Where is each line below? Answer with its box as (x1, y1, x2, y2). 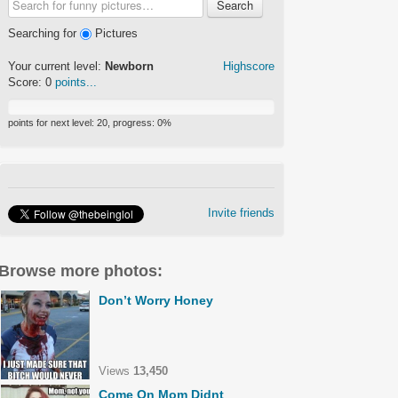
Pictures (92, 27, 138, 40)
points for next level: (8, 117, 97, 129)
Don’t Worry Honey (99, 293, 213, 307)
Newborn (105, 60, 154, 74)
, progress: (107, 117, 157, 129)
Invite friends (208, 206, 275, 219)
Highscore (223, 60, 275, 74)
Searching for (8, 27, 80, 40)
